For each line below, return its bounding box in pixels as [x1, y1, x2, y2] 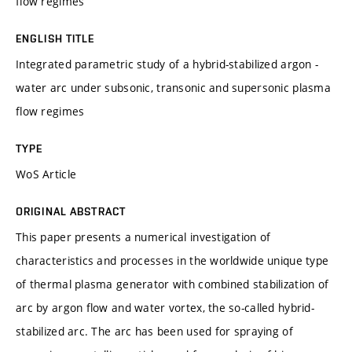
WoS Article [16, 166, 77, 181]
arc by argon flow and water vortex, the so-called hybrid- [16, 299, 314, 315]
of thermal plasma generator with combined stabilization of [16, 276, 329, 291]
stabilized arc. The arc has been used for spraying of [16, 323, 293, 339]
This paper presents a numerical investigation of [16, 229, 271, 244]
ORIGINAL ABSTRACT [16, 204, 126, 218]
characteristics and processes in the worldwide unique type [16, 252, 329, 268]
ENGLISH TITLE [16, 31, 95, 45]
